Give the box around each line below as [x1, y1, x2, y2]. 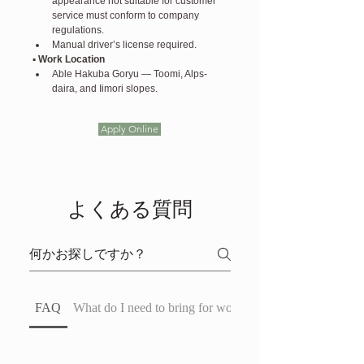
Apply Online [101, 123, 158, 135]
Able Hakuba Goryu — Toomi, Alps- [52, 68, 207, 80]
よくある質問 [67, 198, 193, 220]
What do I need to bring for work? [73, 301, 249, 314]
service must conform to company [52, 10, 201, 21]
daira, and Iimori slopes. [52, 83, 158, 94]
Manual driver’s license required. [52, 39, 197, 50]
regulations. [52, 24, 104, 36]
